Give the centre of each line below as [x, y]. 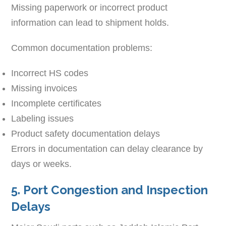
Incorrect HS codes [50, 73]
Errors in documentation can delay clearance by [107, 149]
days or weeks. [42, 164]
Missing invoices [44, 88]
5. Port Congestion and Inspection [110, 190]
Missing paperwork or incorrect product [90, 7]
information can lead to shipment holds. [90, 22]
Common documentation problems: [82, 48]
